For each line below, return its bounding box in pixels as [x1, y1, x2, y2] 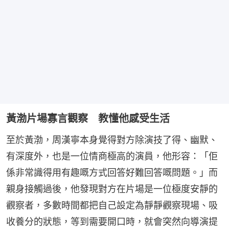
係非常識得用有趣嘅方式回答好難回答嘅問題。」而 [6, 167, 218, 178]
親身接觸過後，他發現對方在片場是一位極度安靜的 [6, 184, 218, 195]
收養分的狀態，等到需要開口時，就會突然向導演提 [6, 216, 218, 227]
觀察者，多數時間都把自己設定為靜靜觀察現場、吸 [6, 200, 218, 211]
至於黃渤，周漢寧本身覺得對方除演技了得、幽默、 [6, 134, 218, 146]
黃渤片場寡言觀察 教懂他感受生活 [6, 112, 170, 125]
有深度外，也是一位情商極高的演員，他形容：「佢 [6, 151, 218, 162]
